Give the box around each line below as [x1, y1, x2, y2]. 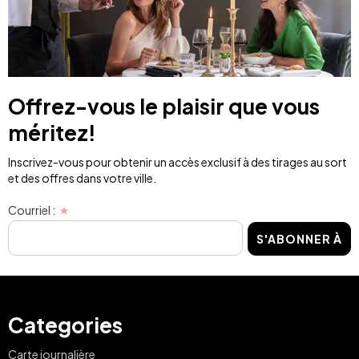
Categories [8, 311, 123, 338]
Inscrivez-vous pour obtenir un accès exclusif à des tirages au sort [8, 155, 347, 170]
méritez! [8, 119, 96, 147]
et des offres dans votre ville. [8, 171, 156, 186]
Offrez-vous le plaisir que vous [8, 93, 320, 120]
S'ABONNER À [256, 231, 342, 246]
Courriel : [8, 203, 55, 218]
